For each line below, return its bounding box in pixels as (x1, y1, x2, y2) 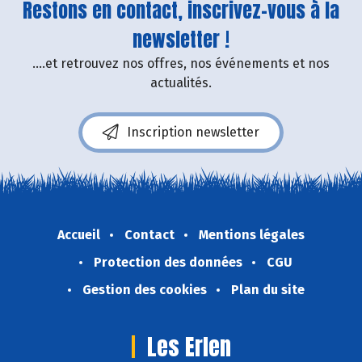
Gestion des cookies (82, 281, 207, 297)
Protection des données (94, 254, 242, 270)
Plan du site (230, 281, 305, 297)
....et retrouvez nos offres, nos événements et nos (32, 55, 330, 71)
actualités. (150, 74, 212, 90)
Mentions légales (199, 226, 305, 242)
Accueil (57, 226, 100, 242)
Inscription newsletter (127, 124, 259, 140)
